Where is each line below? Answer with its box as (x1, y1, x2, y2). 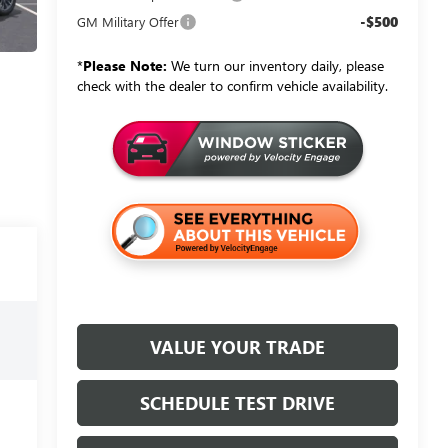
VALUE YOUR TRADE (149, 335, 325, 360)
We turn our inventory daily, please (166, 56, 384, 76)
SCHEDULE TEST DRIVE (139, 391, 335, 416)
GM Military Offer (76, 13, 179, 31)
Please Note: (82, 56, 167, 76)
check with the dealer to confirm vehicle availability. (76, 76, 388, 96)
